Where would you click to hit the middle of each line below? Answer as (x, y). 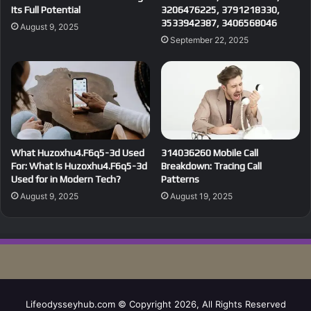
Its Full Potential (46, 9)
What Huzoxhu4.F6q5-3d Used (78, 152)
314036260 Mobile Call (210, 152)
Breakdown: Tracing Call (211, 166)
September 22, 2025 (209, 40)
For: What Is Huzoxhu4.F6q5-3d (79, 166)
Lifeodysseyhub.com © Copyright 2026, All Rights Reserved (155, 304)
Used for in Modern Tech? (66, 179)
